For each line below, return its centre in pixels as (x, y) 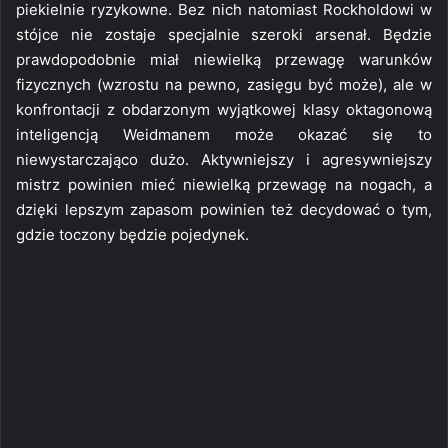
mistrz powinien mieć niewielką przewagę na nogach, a (224, 184)
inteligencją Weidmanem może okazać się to (224, 134)
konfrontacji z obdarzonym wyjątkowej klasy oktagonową (224, 109)
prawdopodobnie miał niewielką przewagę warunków (224, 59)
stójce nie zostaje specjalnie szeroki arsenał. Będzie (224, 34)
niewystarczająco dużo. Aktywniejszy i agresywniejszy (224, 159)
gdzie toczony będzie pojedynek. (132, 234)
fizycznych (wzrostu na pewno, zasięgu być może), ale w (224, 84)
